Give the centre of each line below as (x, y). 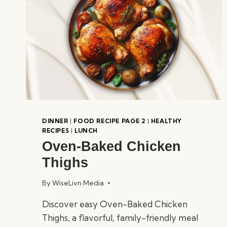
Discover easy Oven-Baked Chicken (115, 204)
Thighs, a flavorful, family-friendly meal (120, 217)
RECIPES (56, 131)
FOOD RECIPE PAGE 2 (110, 121)
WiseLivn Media (78, 183)
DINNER (55, 121)
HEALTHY (166, 121)
